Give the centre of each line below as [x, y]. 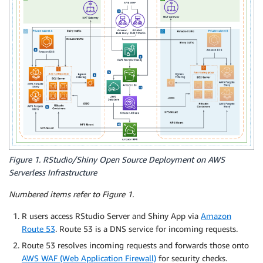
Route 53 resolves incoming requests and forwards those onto [135, 245]
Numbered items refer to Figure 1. [71, 194]
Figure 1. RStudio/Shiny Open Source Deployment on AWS [117, 160]
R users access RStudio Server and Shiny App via [111, 216]
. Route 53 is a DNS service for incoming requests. [146, 229]
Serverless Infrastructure [53, 173]
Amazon [216, 216]
